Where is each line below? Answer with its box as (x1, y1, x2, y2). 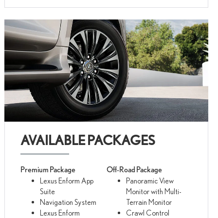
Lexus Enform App (40, 176, 94, 185)
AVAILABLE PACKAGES (20, 131, 156, 148)
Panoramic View (126, 176, 174, 185)
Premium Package (20, 164, 76, 174)
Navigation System (40, 197, 97, 206)
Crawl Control (126, 208, 169, 217)
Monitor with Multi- (126, 186, 182, 196)
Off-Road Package (106, 164, 162, 174)
